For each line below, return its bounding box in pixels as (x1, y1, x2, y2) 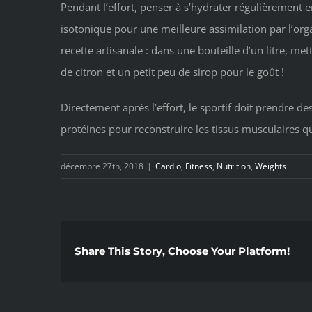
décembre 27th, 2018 (61, 160, 143, 173)
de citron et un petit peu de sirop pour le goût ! (61, 65, 284, 79)
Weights (255, 160, 286, 173)
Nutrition (217, 160, 251, 173)
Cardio (155, 160, 181, 173)
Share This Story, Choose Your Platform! (75, 244, 290, 258)
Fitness (185, 160, 212, 173)
